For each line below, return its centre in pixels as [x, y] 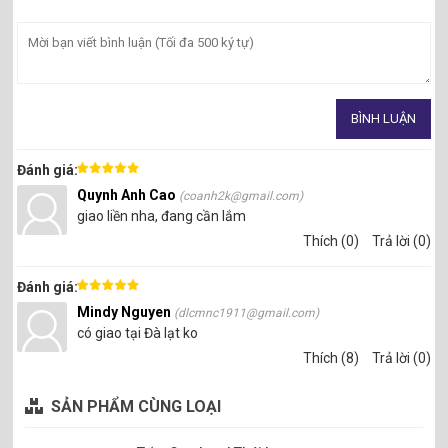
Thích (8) [330, 358]
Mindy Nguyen [126, 312]
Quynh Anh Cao [128, 195]
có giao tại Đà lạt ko [138, 333]
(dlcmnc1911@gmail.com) [247, 313]
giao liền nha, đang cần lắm [162, 216]
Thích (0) [330, 241]
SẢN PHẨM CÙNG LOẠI [134, 407]
